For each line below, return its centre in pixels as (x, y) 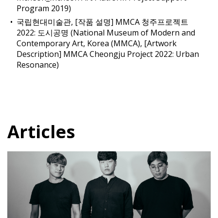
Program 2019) (44, 8)
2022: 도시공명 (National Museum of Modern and (106, 32)
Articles (41, 132)
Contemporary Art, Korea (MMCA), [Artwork (97, 43)
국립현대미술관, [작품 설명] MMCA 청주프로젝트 (103, 22)
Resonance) (38, 64)
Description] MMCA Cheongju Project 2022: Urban (108, 54)
